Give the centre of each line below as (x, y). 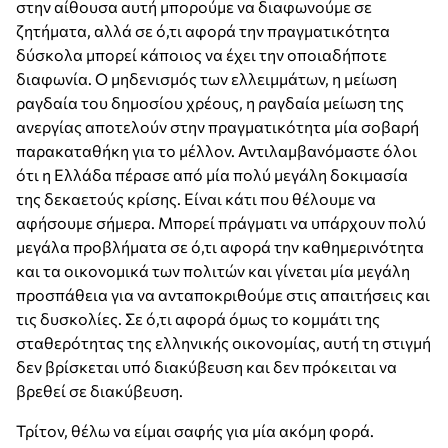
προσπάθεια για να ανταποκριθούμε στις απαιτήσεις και (223, 295)
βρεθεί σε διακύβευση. (99, 391)
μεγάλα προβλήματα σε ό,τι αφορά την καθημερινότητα (220, 247)
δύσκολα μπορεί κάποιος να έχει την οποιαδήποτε (201, 55)
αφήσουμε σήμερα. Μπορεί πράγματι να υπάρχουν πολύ (221, 223)
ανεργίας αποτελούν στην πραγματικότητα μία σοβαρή (217, 127)
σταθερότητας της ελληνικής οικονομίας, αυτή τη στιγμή (223, 343)
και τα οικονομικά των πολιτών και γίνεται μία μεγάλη (213, 271)
